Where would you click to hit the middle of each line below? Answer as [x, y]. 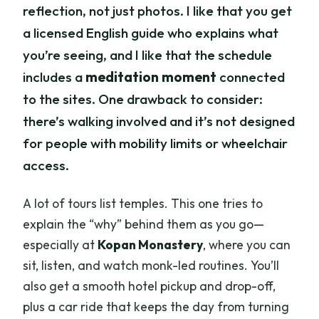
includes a [54, 77]
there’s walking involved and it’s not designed [159, 121]
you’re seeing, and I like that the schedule [148, 54]
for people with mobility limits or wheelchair [156, 143]
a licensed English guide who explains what [151, 32]
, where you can [247, 244]
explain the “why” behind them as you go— [144, 224]
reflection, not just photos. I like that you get [158, 10]
